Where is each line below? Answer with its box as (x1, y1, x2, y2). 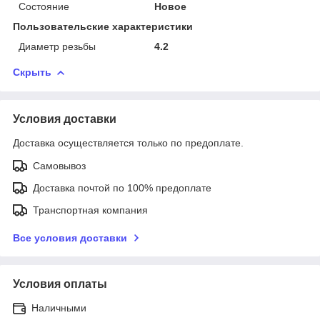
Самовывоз (33, 159, 86, 171)
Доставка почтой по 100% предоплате (33, 181, 211, 194)
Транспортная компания (33, 204, 148, 216)
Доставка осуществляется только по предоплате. (13, 136, 244, 149)
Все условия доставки (13, 231, 127, 244)
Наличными (31, 301, 86, 314)
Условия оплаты (13, 277, 107, 290)
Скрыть (13, 66, 51, 78)
